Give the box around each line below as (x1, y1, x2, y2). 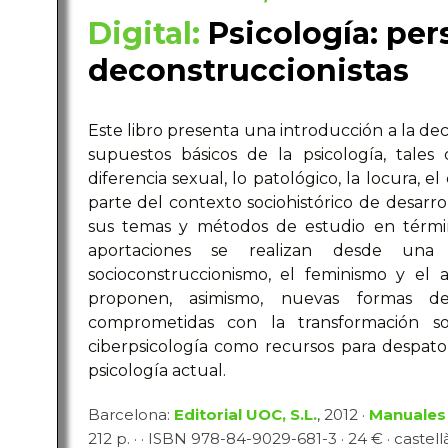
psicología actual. (87, 361, 226, 380)
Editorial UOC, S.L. (173, 405, 317, 424)
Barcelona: (87, 405, 174, 424)
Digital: (87, 15, 200, 52)
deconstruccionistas (87, 52, 409, 89)
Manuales (368, 405, 446, 424)
